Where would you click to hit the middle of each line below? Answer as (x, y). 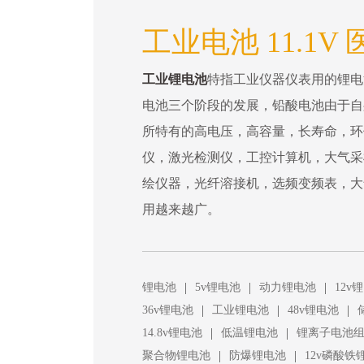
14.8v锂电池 (172, 332)
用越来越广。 (181, 209)
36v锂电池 (168, 310)
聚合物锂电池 (176, 355)
